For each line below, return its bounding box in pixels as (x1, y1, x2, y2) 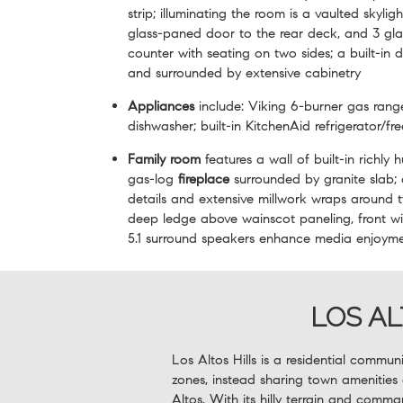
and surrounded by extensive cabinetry (128, 64, 361, 81)
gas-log (128, 170, 178, 187)
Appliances (128, 97, 194, 114)
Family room (128, 150, 201, 167)
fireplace (178, 170, 229, 187)
